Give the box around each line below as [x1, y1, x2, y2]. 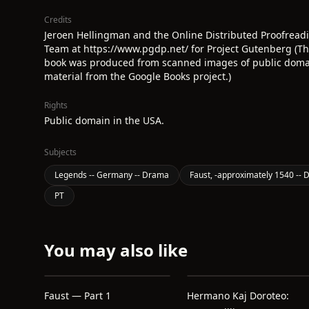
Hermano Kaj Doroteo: [186, 289, 289, 302]
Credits [44, 14, 72, 26]
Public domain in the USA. [44, 114, 164, 127]
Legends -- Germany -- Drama [54, 169, 169, 181]
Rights [44, 99, 68, 111]
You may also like [44, 239, 188, 261]
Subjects [44, 146, 77, 158]
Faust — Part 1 [44, 289, 111, 302]
